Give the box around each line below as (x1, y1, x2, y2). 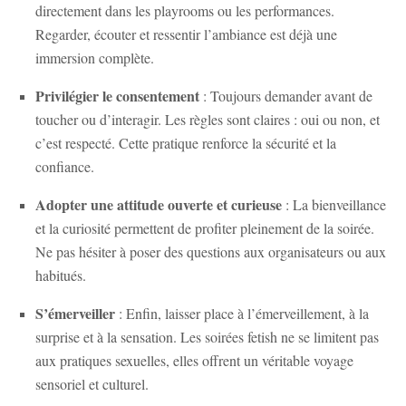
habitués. (35, 265, 86, 285)
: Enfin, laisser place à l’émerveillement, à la (115, 303, 369, 323)
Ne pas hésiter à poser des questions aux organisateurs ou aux (35, 241, 386, 261)
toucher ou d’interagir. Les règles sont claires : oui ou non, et (35, 109, 380, 129)
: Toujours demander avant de (199, 85, 372, 105)
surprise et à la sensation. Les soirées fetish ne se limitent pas (35, 326, 379, 346)
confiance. (35, 156, 94, 176)
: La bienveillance (282, 194, 386, 214)
